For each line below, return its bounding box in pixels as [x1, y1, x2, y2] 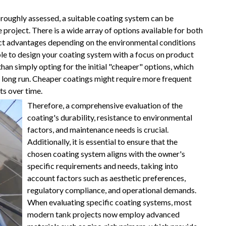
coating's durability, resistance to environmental [27, 112, 192, 123]
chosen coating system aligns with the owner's [27, 149, 185, 159]
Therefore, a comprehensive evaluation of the [27, 100, 183, 110]
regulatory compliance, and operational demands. [27, 185, 196, 195]
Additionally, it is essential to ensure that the [27, 137, 178, 147]
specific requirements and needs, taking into [27, 161, 178, 171]
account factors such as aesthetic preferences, [27, 173, 186, 183]
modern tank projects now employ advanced [27, 209, 180, 219]
